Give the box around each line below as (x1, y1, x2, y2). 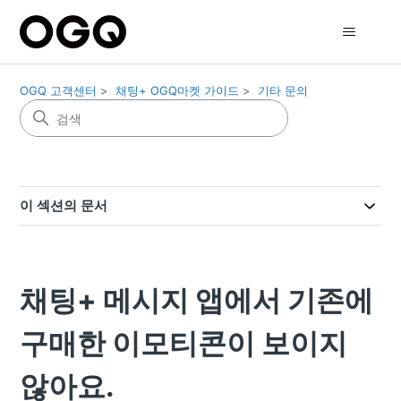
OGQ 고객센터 (20, 83, 98, 98)
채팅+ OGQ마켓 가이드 (115, 83, 240, 98)
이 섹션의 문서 (20, 197, 108, 214)
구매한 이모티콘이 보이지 (20, 326, 348, 361)
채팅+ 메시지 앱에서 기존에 (20, 283, 374, 318)
